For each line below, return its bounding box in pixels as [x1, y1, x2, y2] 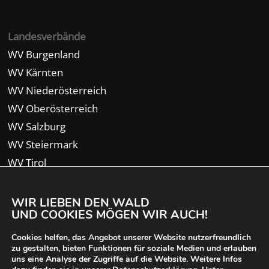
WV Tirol [8, 155, 47, 169]
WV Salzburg [8, 119, 66, 133]
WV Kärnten [8, 65, 64, 79]
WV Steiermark [8, 137, 79, 151]
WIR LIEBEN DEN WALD [11, 195, 150, 211]
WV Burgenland [8, 47, 80, 61]
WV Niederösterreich [8, 83, 107, 97]
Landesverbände [8, 29, 86, 43]
